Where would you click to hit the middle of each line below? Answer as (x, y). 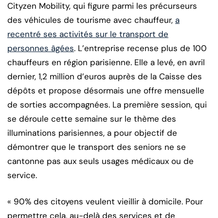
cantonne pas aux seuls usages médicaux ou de (100, 161)
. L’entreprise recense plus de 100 (140, 48)
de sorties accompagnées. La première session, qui (107, 104)
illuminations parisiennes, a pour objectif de (92, 133)
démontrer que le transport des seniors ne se (97, 147)
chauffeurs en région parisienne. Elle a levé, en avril (106, 62)
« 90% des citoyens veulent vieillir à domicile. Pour (105, 201)
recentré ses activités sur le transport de (88, 34)
